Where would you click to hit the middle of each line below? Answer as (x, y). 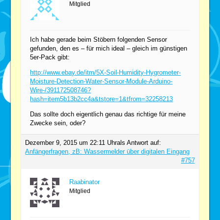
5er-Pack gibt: (50, 57)
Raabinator (85, 182)
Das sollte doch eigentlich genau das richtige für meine (108, 114)
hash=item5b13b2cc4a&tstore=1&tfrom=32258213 (102, 99)
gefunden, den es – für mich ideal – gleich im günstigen (109, 48)
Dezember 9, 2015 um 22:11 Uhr (71, 142)
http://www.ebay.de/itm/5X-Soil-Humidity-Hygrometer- (106, 72)
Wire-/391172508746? (61, 90)
